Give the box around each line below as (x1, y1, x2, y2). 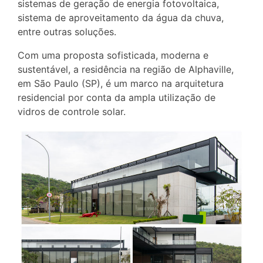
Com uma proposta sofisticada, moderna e (18, 49, 208, 61)
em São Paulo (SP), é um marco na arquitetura (18, 77, 224, 89)
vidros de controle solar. (18, 105, 126, 117)
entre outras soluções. (18, 25, 116, 38)
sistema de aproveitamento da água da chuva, (18, 11, 224, 23)
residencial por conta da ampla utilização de (18, 91, 215, 103)
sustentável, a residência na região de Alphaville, (18, 63, 234, 75)
